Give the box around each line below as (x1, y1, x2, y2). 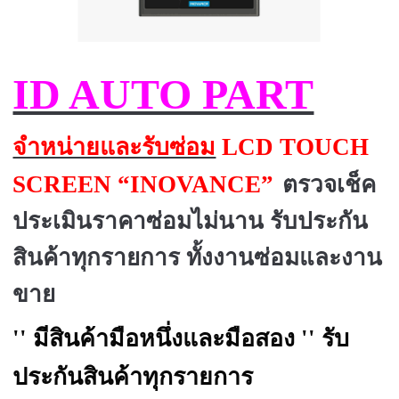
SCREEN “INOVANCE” (12, 170, 281, 198)
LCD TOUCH (216, 133, 370, 160)
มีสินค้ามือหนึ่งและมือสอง (33, 325, 296, 353)
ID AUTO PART (12, 69, 314, 118)
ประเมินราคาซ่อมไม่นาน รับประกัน (12, 208, 369, 234)
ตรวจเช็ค (282, 171, 377, 198)
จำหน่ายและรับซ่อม (12, 133, 216, 160)
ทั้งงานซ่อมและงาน (186, 244, 383, 271)
